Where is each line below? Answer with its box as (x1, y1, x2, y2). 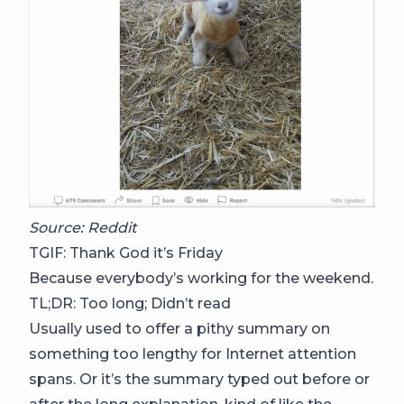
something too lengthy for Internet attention (29, 344, 356, 363)
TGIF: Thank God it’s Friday (29, 243, 223, 262)
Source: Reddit (29, 218, 137, 236)
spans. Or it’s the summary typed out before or (29, 370, 370, 388)
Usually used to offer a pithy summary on (29, 319, 330, 337)
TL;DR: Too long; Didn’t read (29, 294, 231, 312)
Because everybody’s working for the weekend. (29, 269, 373, 287)
